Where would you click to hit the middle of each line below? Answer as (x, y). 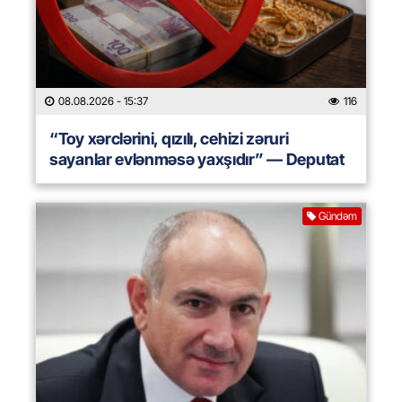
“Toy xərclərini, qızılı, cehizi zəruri (169, 139)
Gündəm (338, 216)
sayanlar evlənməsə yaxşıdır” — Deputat (197, 160)
